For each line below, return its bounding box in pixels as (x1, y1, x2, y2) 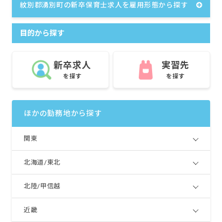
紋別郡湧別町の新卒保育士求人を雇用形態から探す (20, 1, 188, 9)
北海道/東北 (24, 159, 60, 166)
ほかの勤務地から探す (24, 109, 102, 118)
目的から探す (20, 29, 64, 38)
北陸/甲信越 (24, 182, 60, 190)
